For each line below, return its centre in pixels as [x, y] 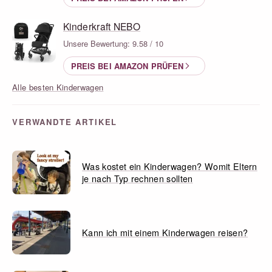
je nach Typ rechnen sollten [138, 178]
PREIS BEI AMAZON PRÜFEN [127, 66]
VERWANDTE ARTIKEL [65, 121]
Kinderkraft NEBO [102, 26]
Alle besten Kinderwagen [58, 87]
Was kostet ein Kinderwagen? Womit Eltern [170, 166]
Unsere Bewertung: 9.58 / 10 [113, 43]
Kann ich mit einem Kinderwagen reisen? [165, 232]
